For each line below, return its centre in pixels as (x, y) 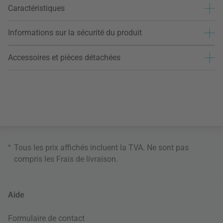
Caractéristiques (36, 8)
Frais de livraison (86, 159)
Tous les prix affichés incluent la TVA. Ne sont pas (101, 147)
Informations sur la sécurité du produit (75, 33)
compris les (35, 159)
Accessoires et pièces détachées (64, 58)
